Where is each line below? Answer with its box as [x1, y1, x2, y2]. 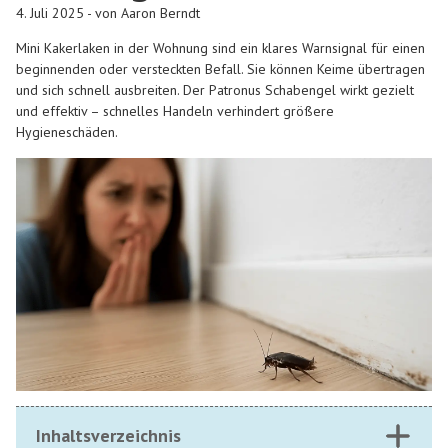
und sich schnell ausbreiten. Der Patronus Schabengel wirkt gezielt [16, 81, 414, 100]
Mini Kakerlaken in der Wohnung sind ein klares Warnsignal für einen [16, 39, 425, 58]
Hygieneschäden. [16, 123, 118, 142]
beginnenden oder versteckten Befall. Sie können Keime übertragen [16, 60, 425, 79]
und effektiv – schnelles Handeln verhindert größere [16, 102, 334, 121]
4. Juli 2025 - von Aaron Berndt [16, 3, 200, 22]
